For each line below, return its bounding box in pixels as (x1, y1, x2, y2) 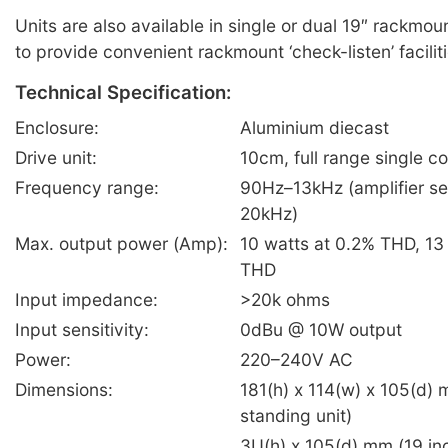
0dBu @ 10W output (240, 318, 402, 340)
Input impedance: (15, 288, 158, 310)
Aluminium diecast (240, 116, 389, 138)
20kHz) (240, 202, 298, 224)
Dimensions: (15, 378, 113, 400)
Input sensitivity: (15, 318, 149, 340)
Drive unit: (15, 146, 97, 168)
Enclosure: (15, 116, 99, 138)
